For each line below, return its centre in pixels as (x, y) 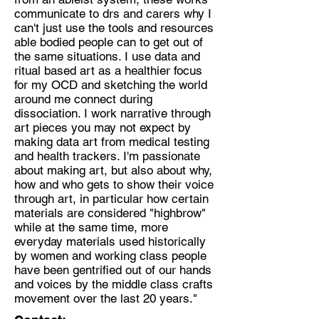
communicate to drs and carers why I (113, 14)
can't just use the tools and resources (114, 28)
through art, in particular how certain (111, 199)
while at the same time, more (91, 228)
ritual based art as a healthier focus (108, 71)
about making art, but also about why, (113, 171)
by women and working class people (110, 256)
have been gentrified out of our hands (113, 270)
